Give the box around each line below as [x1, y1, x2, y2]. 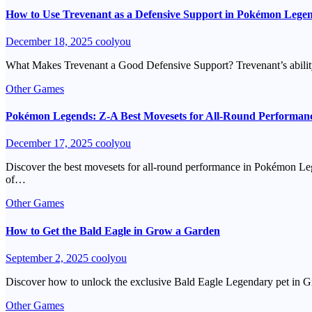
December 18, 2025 [6, 35, 95, 47]
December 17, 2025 [6, 137, 95, 150]
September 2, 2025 [6, 252, 91, 264]
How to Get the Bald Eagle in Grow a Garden [6, 224, 220, 237]
